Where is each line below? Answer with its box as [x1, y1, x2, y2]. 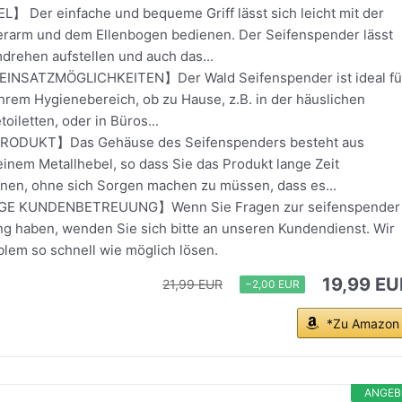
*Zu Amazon [327, 316, 399, 331]
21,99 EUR [162, 276, 223, 292]
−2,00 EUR [245, 277, 300, 291]
